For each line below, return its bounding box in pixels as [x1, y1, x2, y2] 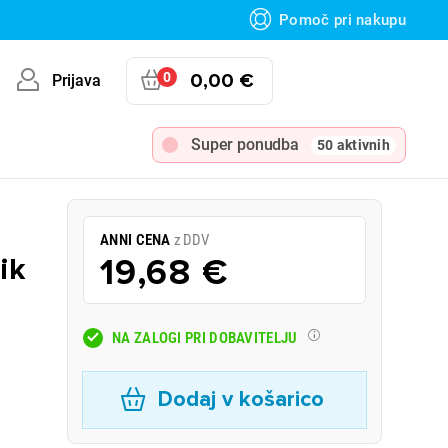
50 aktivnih [316, 136, 390, 153]
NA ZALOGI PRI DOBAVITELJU [112, 328, 298, 347]
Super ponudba [190, 135, 299, 154]
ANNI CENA [100, 231, 174, 249]
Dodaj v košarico [158, 386, 324, 413]
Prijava [51, 71, 101, 90]
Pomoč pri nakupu [279, 11, 406, 29]
